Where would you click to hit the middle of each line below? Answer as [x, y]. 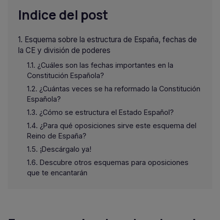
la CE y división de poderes [64, 50]
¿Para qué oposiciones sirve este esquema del [118, 125]
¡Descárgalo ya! [66, 149]
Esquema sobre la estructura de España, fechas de [111, 40]
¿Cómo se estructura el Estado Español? [107, 112]
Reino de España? [57, 136]
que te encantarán [57, 173]
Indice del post [63, 15]
